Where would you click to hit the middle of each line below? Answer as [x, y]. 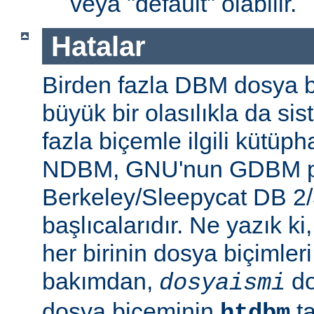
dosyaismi [222, 284]
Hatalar [98, 46]
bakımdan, [101, 281]
